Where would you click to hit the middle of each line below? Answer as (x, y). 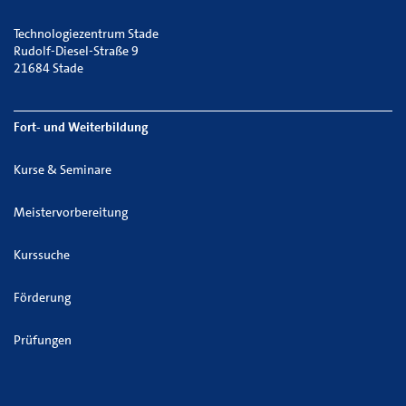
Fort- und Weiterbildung (81, 127)
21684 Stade (48, 68)
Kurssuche (42, 255)
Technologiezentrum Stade (86, 34)
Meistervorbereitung (71, 212)
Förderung (42, 297)
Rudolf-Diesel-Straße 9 (76, 51)
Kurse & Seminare (63, 169)
